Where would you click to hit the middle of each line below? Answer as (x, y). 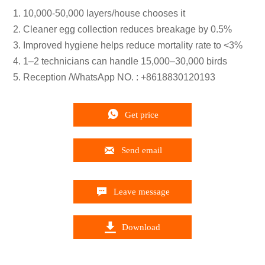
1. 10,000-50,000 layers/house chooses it (99, 14)
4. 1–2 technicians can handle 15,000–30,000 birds (120, 62)
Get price (141, 114)
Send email (141, 150)
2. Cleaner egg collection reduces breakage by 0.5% (122, 30)
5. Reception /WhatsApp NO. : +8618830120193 (114, 77)
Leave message (141, 191)
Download (141, 227)
